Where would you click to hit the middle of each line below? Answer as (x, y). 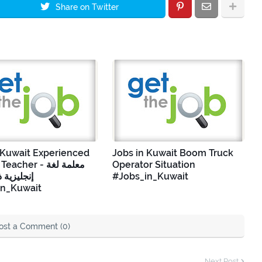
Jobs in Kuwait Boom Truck (173, 153)
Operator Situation (154, 164)
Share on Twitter (87, 7)
